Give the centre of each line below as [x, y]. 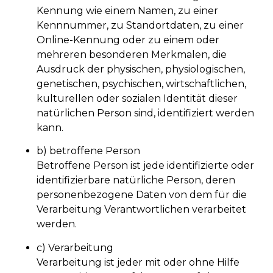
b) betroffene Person [88, 151]
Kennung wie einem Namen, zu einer [127, 10]
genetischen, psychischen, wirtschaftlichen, [141, 83]
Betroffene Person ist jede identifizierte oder [145, 166]
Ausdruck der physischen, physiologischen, [141, 69]
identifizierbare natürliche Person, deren [136, 180]
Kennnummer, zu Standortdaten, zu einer [140, 25]
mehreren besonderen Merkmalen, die [132, 54]
